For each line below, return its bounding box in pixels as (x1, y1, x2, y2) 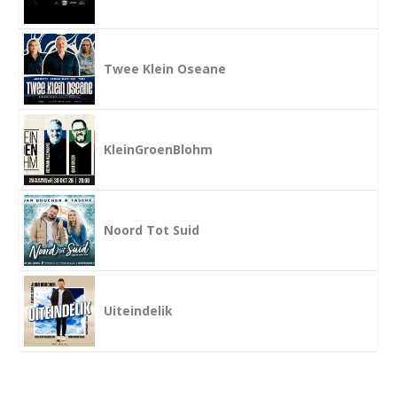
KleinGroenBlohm (104, 141, 214, 159)
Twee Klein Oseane (104, 60, 227, 78)
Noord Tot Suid (104, 222, 200, 239)
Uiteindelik (104, 302, 174, 320)
